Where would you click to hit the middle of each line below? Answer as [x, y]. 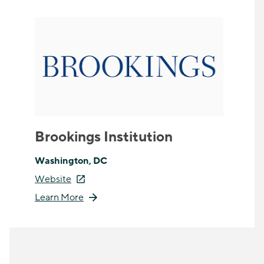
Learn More [59, 198]
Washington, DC [71, 161]
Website [53, 179]
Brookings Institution [104, 137]
